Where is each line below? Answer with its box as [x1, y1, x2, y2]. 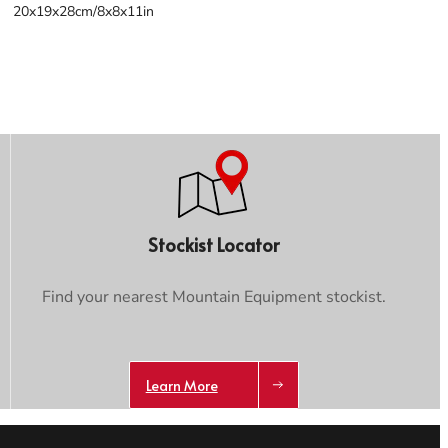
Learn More [145, 375, 218, 395]
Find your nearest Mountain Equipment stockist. [41, 285, 386, 308]
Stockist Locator [148, 231, 280, 257]
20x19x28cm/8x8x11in [13, 2, 154, 21]
